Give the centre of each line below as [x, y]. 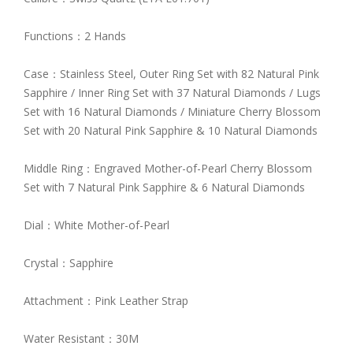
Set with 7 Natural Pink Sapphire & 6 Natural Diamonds [166, 187]
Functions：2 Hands [75, 35]
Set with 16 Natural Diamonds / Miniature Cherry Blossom [172, 111]
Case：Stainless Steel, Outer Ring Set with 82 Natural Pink [171, 73]
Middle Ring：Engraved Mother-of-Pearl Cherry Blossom [168, 168]
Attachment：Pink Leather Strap [106, 300]
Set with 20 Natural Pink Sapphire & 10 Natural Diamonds [172, 130]
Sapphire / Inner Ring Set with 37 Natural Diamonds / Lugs [172, 92]
